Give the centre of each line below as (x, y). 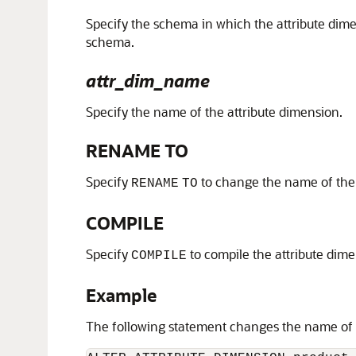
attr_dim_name (148, 81)
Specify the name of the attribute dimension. (214, 112)
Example (121, 295)
